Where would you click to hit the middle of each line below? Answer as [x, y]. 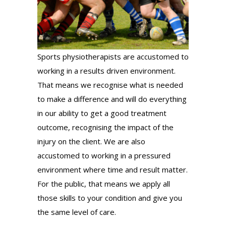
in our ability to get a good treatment [102, 113]
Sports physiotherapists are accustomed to [113, 57]
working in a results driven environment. [106, 71]
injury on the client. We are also [91, 142]
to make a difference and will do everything [112, 99]
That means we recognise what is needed [110, 85]
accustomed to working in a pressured [104, 156]
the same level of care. [77, 212]
